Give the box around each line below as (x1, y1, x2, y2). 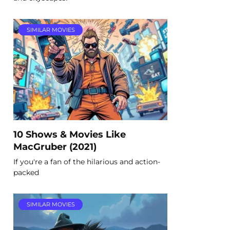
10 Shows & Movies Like (13, 128, 126, 140)
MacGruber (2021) (13, 141, 97, 152)
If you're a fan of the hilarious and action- (13, 157, 160, 166)
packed (13, 167, 39, 177)
